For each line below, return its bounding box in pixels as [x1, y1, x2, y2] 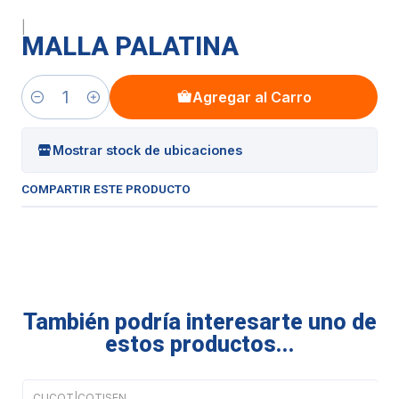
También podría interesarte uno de [22, 309, 377, 335]
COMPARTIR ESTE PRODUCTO [21, 182, 191, 196]
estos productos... [104, 331, 295, 357]
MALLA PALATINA [21, 31, 239, 61]
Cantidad [21, 99, 75, 115]
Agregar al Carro [191, 88, 312, 106]
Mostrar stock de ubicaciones [53, 142, 242, 158]
